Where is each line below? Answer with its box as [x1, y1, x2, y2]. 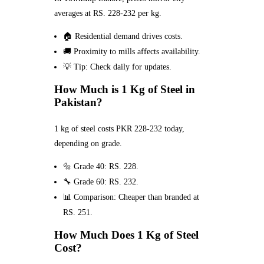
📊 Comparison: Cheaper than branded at [63, 192, 200, 202]
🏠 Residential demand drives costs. [63, 31, 183, 41]
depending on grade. [54, 138, 122, 148]
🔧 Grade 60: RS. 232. [63, 177, 139, 186]
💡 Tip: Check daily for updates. [63, 62, 172, 71]
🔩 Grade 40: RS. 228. [63, 161, 139, 171]
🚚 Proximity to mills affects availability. [63, 47, 201, 56]
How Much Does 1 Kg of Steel [54, 228, 199, 241]
